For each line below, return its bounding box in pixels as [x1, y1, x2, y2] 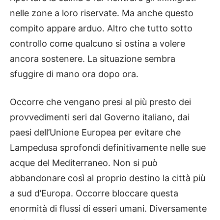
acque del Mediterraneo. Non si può [10, 158, 158, 168]
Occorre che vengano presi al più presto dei [10, 97, 191, 108]
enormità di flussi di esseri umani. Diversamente [10, 203, 207, 214]
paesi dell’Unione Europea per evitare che [10, 127, 181, 138]
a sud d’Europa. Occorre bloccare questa [10, 188, 178, 199]
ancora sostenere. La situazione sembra [10, 54, 175, 64]
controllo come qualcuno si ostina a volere [10, 38, 185, 49]
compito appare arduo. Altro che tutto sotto [10, 23, 192, 34]
